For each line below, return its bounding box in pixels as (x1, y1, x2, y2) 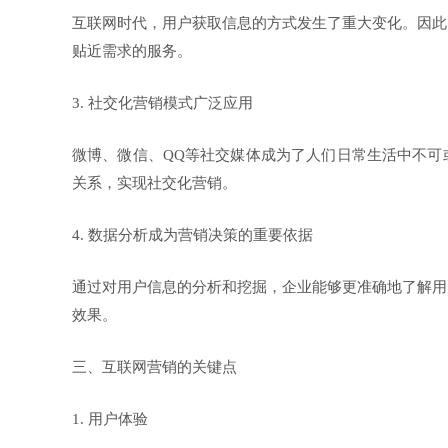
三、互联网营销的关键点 (72, 359, 237, 375)
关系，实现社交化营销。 (72, 175, 237, 191)
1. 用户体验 (72, 411, 148, 427)
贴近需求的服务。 (72, 43, 192, 59)
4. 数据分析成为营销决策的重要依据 (72, 227, 313, 243)
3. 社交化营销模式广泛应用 (72, 95, 253, 111)
